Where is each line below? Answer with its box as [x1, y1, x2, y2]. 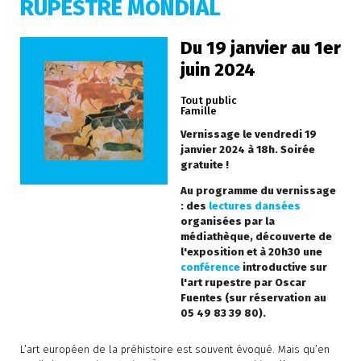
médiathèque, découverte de [180, 230, 332, 243]
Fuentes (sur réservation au [180, 292, 326, 305]
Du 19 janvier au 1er [180, 37, 341, 60]
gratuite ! [180, 159, 229, 172]
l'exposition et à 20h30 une [180, 246, 322, 259]
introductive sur [240, 261, 327, 274]
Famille [180, 105, 217, 118]
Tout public [180, 94, 237, 107]
